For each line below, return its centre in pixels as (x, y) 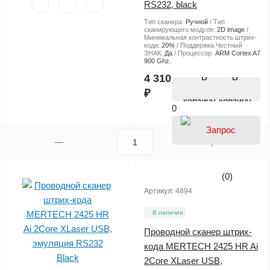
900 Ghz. (158, 61)
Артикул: (160, 191)
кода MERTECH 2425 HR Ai (201, 246)
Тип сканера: (165, 21)
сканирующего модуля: (181, 29)
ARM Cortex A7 (238, 53)
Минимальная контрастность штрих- (200, 37)
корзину (235, 101)
